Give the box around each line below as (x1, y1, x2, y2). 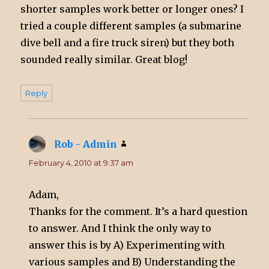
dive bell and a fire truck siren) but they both (20, 37, 235, 49)
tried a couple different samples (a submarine (20, 20, 242, 32)
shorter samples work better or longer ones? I (20, 3, 244, 16)
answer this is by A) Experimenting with (29, 239, 225, 252)
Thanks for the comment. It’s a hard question (29, 205, 248, 218)
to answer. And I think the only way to (29, 222, 212, 235)
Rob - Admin (54, 138, 118, 151)
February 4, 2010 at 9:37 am (29, 158, 134, 168)
